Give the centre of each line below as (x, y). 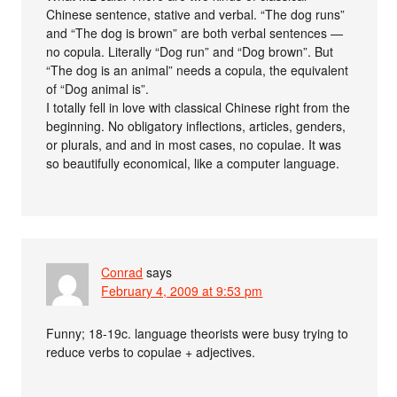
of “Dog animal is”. (98, 89)
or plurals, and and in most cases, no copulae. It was (194, 145)
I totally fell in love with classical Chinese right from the (198, 108)
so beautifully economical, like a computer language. (193, 163)
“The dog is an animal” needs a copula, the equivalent (198, 70)
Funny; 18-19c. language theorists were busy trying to (198, 334)
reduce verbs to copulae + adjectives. (151, 352)
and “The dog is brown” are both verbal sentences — (195, 33)
